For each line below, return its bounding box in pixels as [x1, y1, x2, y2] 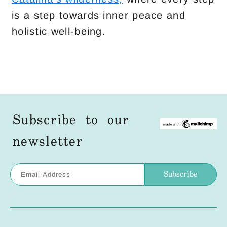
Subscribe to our [13, 107, 129, 133]
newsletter [13, 129, 84, 155]
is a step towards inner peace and [12, 10, 185, 21]
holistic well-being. [12, 26, 106, 37]
